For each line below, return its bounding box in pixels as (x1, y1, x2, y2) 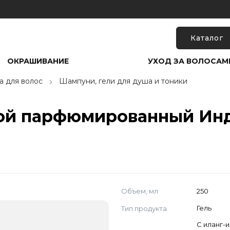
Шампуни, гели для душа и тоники (59, 76, 187, 86)
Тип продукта (121, 204, 167, 213)
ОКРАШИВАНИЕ (7, 56, 69, 66)
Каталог (190, 33, 224, 43)
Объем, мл (121, 186, 158, 195)
